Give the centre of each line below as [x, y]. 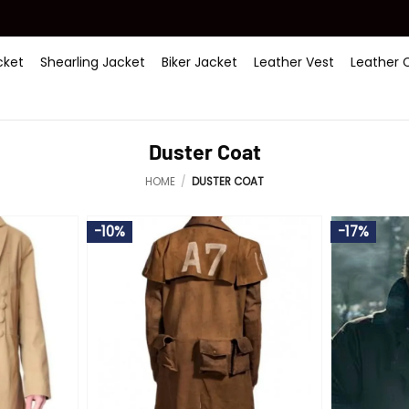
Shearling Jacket [93, 62]
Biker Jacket [199, 62]
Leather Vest [294, 62]
